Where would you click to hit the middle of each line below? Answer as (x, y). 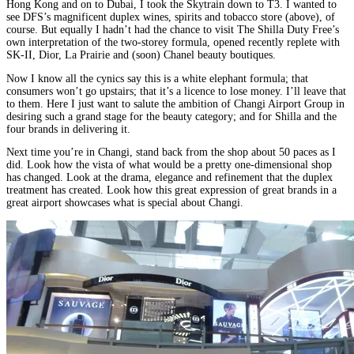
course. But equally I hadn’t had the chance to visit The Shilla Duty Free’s (173, 30)
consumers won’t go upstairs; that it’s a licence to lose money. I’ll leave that (176, 91)
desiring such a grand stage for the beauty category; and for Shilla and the (171, 116)
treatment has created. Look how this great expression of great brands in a (171, 190)
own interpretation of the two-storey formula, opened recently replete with (173, 43)
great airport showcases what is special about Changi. (125, 203)
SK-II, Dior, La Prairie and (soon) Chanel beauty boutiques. (141, 55)
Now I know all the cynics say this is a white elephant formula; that (157, 78)
